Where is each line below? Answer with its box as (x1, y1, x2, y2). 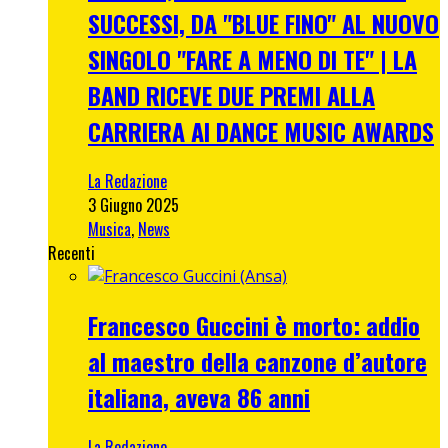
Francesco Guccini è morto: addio (88, 306, 420, 343)
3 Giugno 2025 (88, 192, 179, 217)
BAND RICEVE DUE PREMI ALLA (88, 76, 375, 113)
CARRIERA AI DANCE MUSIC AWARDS (88, 112, 434, 149)
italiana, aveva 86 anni (88, 378, 310, 415)
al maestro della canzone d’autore (88, 342, 427, 379)
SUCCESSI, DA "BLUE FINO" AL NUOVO (88, 4, 439, 41)
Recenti (48, 240, 95, 265)
